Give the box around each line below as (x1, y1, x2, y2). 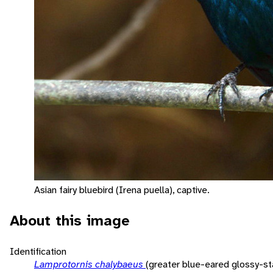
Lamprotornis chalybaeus (34, 257, 146, 271)
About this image (10, 210, 130, 230)
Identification (10, 244, 66, 258)
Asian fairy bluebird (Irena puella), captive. (34, 183, 210, 196)
